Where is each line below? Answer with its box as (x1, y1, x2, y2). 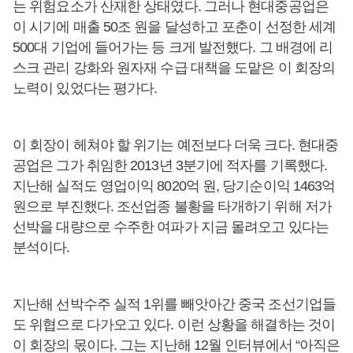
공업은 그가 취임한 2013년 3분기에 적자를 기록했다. (13, 158, 328, 173)
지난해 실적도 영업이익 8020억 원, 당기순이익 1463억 (13, 178, 336, 194)
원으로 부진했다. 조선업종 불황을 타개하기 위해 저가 (13, 199, 332, 214)
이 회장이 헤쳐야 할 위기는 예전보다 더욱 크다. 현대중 (13, 137, 339, 153)
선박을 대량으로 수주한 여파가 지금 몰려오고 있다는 (13, 219, 329, 235)
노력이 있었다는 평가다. (13, 80, 158, 96)
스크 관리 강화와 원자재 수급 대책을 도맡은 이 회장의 (13, 60, 335, 76)
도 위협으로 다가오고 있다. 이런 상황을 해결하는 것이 (13, 317, 336, 333)
